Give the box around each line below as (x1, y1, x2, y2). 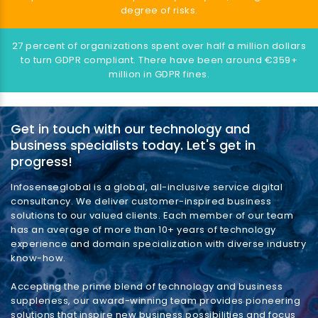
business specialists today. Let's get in (11, 136, 256, 155)
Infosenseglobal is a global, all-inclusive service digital (11, 180, 283, 194)
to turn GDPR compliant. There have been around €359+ (21, 53, 297, 67)
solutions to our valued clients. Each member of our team (11, 209, 293, 223)
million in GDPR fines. (109, 67, 209, 82)
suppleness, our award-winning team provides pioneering (11, 294, 300, 308)
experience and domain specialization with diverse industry (11, 237, 306, 251)
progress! (11, 153, 72, 171)
